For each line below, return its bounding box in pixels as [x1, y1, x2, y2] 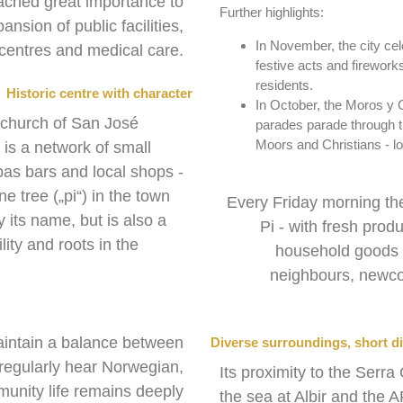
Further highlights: [219, 4, 324, 21]
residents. [255, 76, 313, 93]
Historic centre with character [6, 85, 193, 102]
